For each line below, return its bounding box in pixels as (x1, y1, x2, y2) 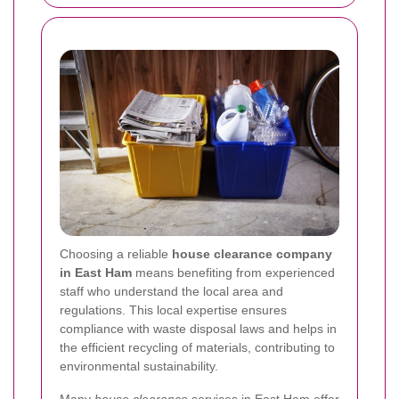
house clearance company (172, 247, 332, 262)
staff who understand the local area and (60, 284, 283, 299)
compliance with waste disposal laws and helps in (60, 322, 337, 337)
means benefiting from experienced (132, 265, 335, 281)
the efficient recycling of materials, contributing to (60, 340, 335, 355)
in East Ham (60, 265, 132, 281)
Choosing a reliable (60, 247, 172, 262)
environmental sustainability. (60, 359, 218, 374)
